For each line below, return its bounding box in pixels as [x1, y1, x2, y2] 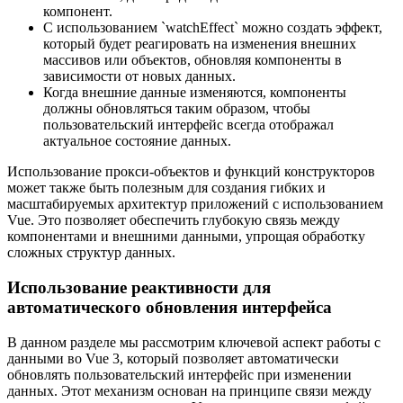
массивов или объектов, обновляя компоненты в [43, 52, 342, 68]
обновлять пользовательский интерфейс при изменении [7, 366, 352, 382]
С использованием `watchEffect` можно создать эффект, [43, 20, 382, 36]
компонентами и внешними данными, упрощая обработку [7, 228, 365, 245]
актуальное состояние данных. [43, 133, 231, 149]
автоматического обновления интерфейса [7, 298, 332, 318]
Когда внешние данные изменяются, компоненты [43, 85, 346, 101]
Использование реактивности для [7, 278, 271, 298]
